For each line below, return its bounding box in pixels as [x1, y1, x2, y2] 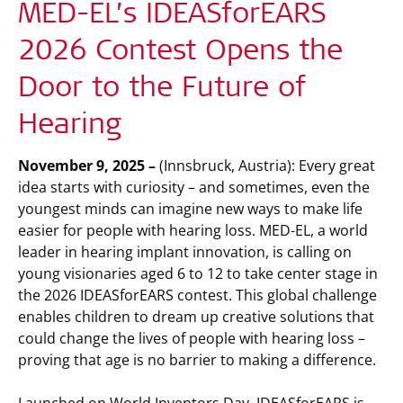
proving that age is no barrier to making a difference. [18, 350, 376, 370]
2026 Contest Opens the [18, 39, 343, 67]
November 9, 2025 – [18, 156, 156, 175]
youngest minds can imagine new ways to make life [18, 199, 363, 219]
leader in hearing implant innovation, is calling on [18, 242, 352, 262]
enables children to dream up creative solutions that [18, 307, 374, 327]
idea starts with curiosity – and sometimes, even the [18, 177, 370, 197]
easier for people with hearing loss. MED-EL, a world [18, 220, 368, 240]
